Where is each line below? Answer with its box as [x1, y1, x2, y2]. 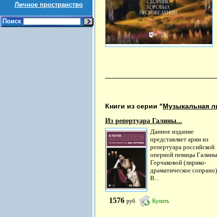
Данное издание [150, 127, 194, 135]
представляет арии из [150, 135, 208, 143]
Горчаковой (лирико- [150, 158, 206, 166]
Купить [152, 197, 169, 204]
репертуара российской [150, 143, 215, 151]
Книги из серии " [105, 102, 163, 110]
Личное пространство [15, 1, 83, 8]
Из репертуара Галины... [105, 117, 182, 124]
